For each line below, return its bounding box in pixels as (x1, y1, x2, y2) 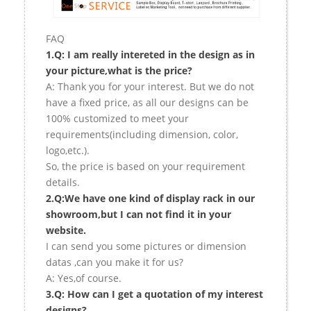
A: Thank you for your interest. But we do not (46, 79, 254, 93)
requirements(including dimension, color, (46, 127, 238, 141)
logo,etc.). (46, 143, 90, 157)
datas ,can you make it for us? (46, 255, 183, 269)
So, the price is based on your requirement (46, 159, 245, 173)
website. (46, 223, 86, 237)
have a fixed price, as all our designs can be (46, 95, 249, 109)
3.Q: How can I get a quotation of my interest (46, 287, 263, 301)
